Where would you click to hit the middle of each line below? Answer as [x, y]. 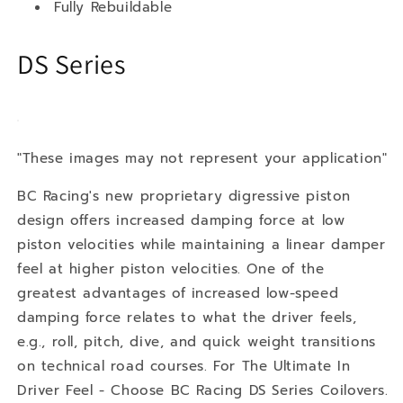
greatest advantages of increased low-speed [178, 293]
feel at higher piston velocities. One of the [171, 269]
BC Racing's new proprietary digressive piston [184, 196]
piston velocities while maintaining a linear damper [201, 244]
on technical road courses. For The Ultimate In [184, 366]
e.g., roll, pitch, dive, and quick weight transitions [197, 341]
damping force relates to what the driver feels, [187, 317]
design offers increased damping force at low [181, 220]
